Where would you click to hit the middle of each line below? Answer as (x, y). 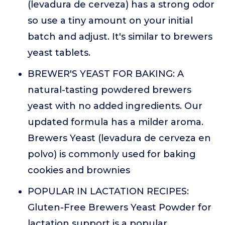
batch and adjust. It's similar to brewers (120, 37)
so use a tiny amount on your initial (110, 21)
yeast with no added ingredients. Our (115, 106)
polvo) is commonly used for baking (112, 154)
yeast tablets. (59, 53)
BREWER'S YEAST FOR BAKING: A (106, 74)
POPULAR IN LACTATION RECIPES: (108, 192)
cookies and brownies (79, 171)
